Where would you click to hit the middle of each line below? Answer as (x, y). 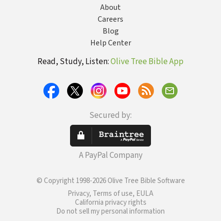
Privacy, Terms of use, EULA (110, 194)
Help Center (110, 43)
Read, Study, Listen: (74, 62)
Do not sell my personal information (110, 211)
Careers (110, 19)
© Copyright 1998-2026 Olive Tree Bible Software (110, 181)
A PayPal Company (110, 155)
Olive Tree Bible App (147, 62)
